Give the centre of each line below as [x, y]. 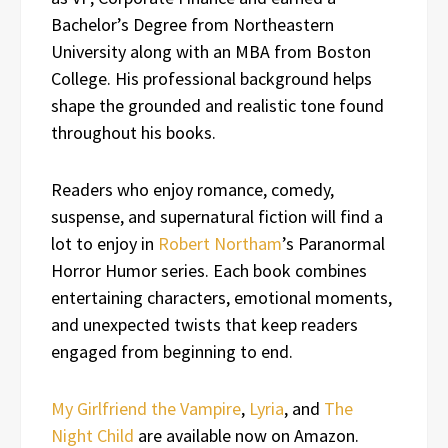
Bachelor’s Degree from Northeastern [192, 24]
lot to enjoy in [104, 243]
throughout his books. [133, 132]
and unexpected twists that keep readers [204, 324]
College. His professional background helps [211, 78]
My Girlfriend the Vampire [146, 408]
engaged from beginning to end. [172, 351]
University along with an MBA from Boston [211, 51]
